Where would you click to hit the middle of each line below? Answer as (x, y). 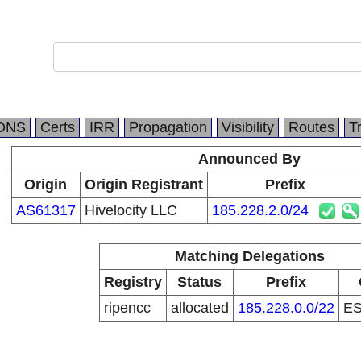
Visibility (248, 127)
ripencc (127, 308)
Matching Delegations (249, 256)
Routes (311, 127)
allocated (199, 308)
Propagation (168, 127)
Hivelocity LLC (131, 210)
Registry (133, 282)
